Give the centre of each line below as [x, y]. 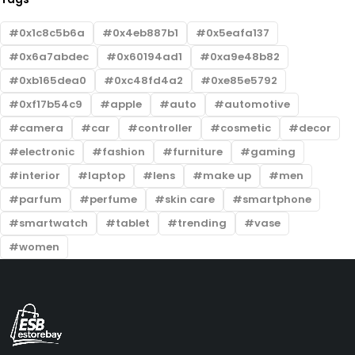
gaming [273, 151]
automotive [257, 104]
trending [202, 223]
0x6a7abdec [54, 56]
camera [41, 128]
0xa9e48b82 [245, 56]
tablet [133, 223]
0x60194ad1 [149, 56]
